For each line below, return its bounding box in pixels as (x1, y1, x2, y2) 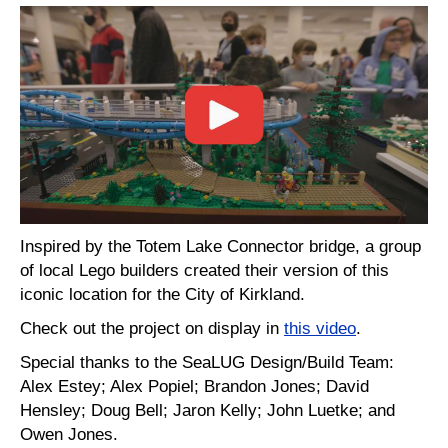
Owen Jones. (20, 424, 118, 445)
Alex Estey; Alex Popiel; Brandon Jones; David (20, 376, 369, 397)
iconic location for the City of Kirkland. (20, 284, 310, 305)
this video (284, 318, 356, 339)
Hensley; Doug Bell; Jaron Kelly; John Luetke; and (20, 400, 395, 421)
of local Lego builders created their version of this (20, 260, 389, 281)
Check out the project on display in (20, 318, 284, 339)
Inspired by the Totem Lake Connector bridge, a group (20, 236, 421, 257)
